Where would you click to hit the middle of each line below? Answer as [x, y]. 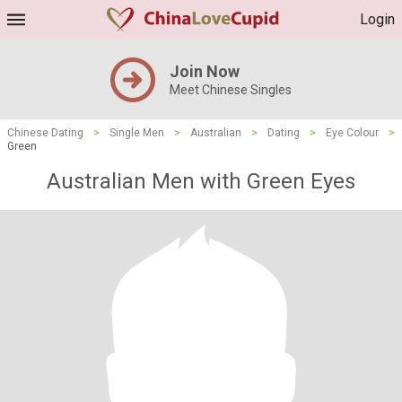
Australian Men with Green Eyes [201, 181]
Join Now [205, 71]
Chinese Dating [45, 133]
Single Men [137, 133]
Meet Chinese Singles [231, 90]
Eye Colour [352, 133]
